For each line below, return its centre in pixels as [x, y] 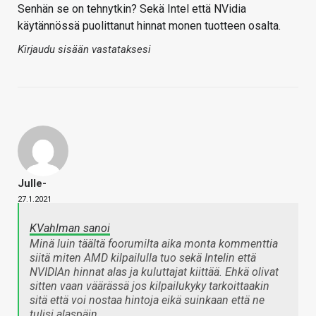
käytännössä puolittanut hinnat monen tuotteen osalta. [149, 26]
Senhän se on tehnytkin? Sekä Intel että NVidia [132, 9]
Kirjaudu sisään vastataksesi [84, 50]
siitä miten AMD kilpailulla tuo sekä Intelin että [143, 258]
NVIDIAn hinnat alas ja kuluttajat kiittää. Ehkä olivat [154, 272]
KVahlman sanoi [70, 229]
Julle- [32, 184]
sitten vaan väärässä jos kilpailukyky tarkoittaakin [150, 286]
